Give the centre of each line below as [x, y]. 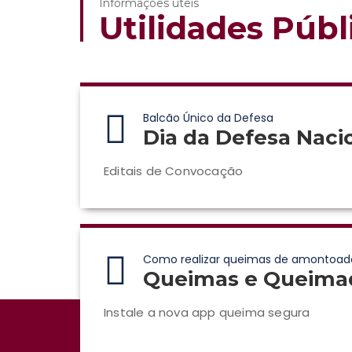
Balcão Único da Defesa [208, 118]
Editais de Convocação [174, 171]
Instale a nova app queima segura [207, 312]
